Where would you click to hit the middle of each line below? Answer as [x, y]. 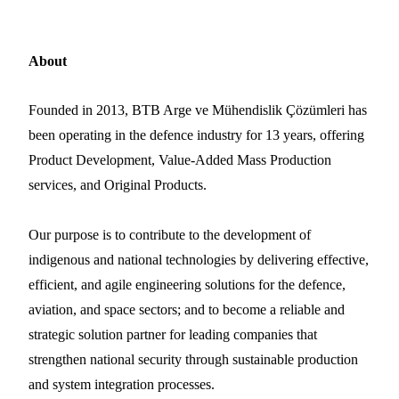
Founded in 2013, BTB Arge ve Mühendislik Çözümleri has [198, 110]
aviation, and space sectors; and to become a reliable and [187, 309]
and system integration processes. [122, 384]
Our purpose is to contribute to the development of [170, 234]
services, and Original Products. [118, 184]
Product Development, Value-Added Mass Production [180, 159]
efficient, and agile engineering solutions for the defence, [187, 284]
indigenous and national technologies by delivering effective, [199, 259]
